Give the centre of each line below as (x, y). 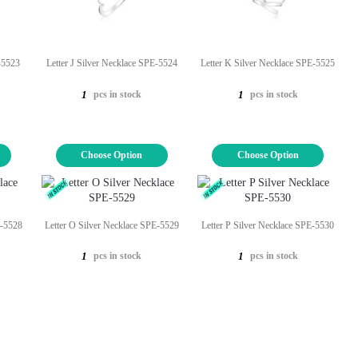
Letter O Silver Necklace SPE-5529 (111, 225)
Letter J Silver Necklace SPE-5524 (111, 64)
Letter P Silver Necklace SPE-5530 (268, 225)
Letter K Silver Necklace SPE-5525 (268, 64)
